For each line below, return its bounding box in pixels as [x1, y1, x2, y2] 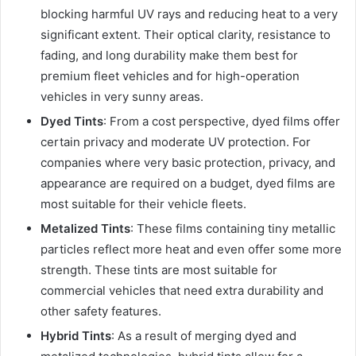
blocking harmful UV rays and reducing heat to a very [41, 6, 338, 21]
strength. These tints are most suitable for [41, 261, 277, 277]
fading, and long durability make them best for [41, 47, 298, 63]
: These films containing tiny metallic [130, 220, 335, 236]
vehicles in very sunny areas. [41, 88, 203, 104]
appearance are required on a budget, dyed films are [41, 175, 335, 191]
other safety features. [41, 303, 161, 319]
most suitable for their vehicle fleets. [41, 195, 246, 211]
